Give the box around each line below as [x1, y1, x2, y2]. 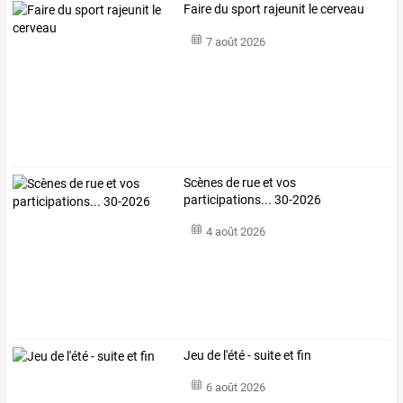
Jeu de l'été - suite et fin [184, 347, 312, 363]
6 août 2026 [205, 381, 265, 395]
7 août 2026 [205, 34, 265, 49]
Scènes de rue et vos [184, 175, 297, 190]
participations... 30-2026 [184, 192, 322, 207]
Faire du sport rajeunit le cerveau [184, 2, 365, 17]
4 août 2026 [205, 225, 265, 239]
